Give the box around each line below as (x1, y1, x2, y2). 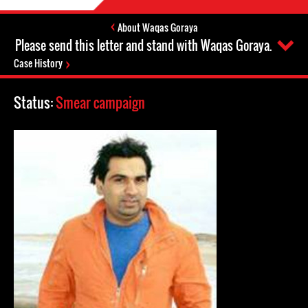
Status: (14, 92, 56, 113)
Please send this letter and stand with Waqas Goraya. (14, 36, 272, 54)
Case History (14, 56, 63, 70)
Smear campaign (56, 92, 145, 113)
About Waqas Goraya (117, 20, 198, 34)
